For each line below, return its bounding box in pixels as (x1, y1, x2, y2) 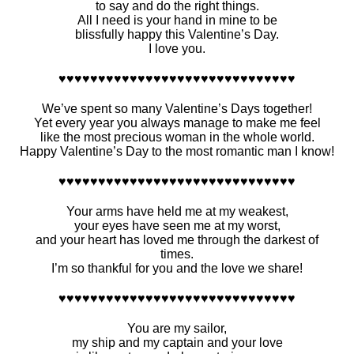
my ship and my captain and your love (71, 336, 283, 350)
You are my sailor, (127, 322, 227, 336)
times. (160, 247, 194, 262)
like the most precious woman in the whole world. (40, 130, 314, 145)
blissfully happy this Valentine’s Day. (75, 28, 279, 42)
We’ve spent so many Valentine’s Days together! (42, 102, 312, 116)
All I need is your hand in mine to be (77, 13, 277, 28)
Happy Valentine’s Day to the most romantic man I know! (20, 145, 334, 159)
